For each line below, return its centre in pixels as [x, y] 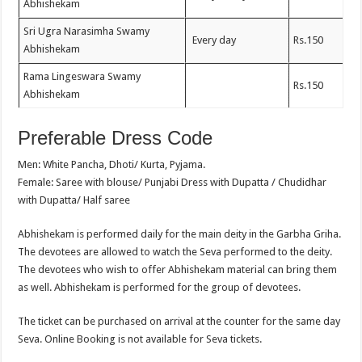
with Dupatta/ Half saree [74, 200]
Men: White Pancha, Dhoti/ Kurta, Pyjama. [112, 165]
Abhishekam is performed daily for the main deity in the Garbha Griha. [180, 234]
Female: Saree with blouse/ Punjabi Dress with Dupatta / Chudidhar [173, 183]
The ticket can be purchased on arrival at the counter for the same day [179, 322]
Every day [213, 40]
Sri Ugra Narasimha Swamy [87, 32]
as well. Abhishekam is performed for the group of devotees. [160, 288]
